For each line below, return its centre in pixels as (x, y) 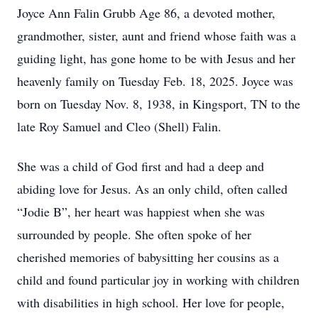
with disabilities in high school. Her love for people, (151, 302)
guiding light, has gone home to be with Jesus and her (156, 58)
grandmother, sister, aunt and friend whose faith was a (157, 35)
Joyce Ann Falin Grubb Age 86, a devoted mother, (146, 13)
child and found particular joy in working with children (158, 280)
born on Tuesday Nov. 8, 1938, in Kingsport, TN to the (159, 104)
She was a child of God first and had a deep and (141, 166)
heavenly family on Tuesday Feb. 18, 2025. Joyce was (155, 81)
